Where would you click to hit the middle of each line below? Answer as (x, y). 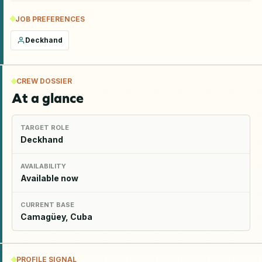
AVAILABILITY (43, 166)
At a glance (48, 98)
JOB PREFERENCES (50, 19)
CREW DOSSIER (44, 81)
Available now (49, 178)
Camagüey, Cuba (56, 216)
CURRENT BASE (47, 204)
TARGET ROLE (45, 127)
